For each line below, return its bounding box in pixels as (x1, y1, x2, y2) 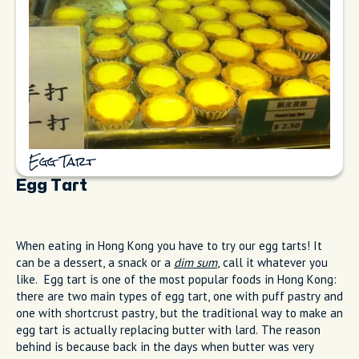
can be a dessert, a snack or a (16, 255, 174, 271)
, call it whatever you (217, 255, 328, 271)
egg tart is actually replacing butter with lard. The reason (16, 322, 321, 338)
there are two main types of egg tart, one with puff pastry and (16, 288, 343, 305)
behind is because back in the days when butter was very (16, 339, 314, 355)
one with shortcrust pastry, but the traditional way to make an (16, 305, 343, 321)
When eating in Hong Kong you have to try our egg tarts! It (16, 238, 322, 254)
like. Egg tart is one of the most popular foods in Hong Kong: (16, 272, 337, 288)
